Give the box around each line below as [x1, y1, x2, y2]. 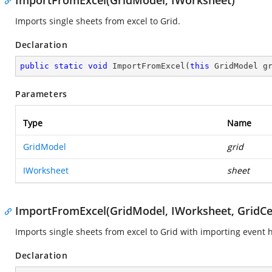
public [20, 61, 49, 70]
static [54, 61, 83, 70]
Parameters [15, 88, 67, 100]
